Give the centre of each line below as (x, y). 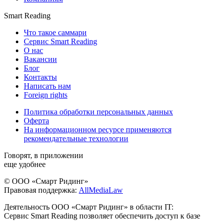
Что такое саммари (55, 32)
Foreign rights (46, 95)
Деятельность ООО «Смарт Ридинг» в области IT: (89, 207)
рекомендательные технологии (76, 138)
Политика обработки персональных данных (98, 111)
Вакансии (40, 59)
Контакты (40, 77)
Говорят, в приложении (44, 155)
